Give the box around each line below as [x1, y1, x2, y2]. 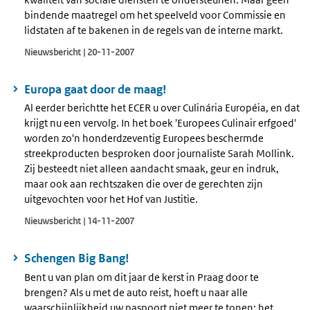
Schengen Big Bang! [24, 250, 129, 266]
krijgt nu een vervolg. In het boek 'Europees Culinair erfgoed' [24, 116, 296, 130]
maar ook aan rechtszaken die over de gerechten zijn [24, 177, 263, 191]
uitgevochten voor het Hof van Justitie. [24, 192, 198, 206]
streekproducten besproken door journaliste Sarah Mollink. [24, 147, 294, 161]
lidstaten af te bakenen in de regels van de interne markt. [24, 23, 283, 37]
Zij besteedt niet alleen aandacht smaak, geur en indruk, [24, 162, 279, 176]
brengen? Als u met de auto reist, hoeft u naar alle [24, 285, 248, 299]
